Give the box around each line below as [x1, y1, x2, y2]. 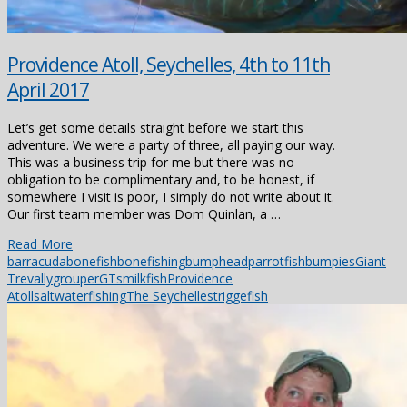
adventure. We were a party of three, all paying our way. [7, 135, 335, 154]
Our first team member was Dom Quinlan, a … [7, 204, 281, 223]
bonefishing [117, 252, 185, 270]
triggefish [213, 286, 268, 304]
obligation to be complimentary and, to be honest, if [7, 170, 314, 188]
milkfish [123, 269, 167, 287]
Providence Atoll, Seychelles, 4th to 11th [7, 52, 330, 78]
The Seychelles [126, 286, 213, 304]
